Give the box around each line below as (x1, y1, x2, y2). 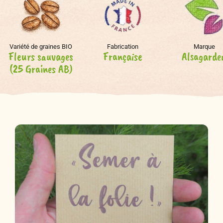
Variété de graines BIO (9, 43, 72, 51)
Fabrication (107, 43, 138, 51)
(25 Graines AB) (9, 62, 73, 77)
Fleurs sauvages (8, 49, 73, 64)
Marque (193, 43, 215, 51)
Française (103, 49, 142, 64)
